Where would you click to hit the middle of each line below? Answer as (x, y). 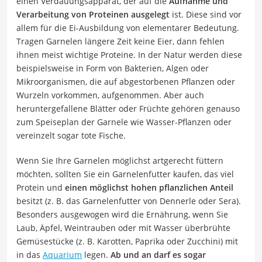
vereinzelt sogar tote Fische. (71, 135)
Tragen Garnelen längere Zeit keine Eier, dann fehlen (120, 41)
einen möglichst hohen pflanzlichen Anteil (148, 187)
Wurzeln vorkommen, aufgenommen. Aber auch (110, 95)
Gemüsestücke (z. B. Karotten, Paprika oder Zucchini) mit (127, 241)
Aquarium (62, 254)
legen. (96, 254)
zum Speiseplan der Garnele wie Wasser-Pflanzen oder (124, 122)
